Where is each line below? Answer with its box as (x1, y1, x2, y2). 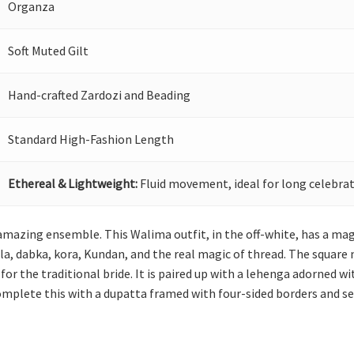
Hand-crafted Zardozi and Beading (8, 87, 191, 103)
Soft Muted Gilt (8, 43, 89, 58)
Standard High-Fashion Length (8, 131, 175, 147)
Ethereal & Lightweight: (8, 175, 138, 191)
